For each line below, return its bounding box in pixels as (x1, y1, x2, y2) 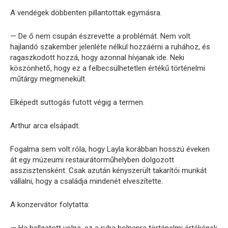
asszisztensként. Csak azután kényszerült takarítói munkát (10, 166, 207, 176)
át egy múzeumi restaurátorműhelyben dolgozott (10, 155, 174, 165)
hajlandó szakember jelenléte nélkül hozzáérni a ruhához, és (10, 42, 210, 52)
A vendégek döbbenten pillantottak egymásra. (10, 8, 162, 18)
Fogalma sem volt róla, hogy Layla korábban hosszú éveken (10, 145, 210, 154)
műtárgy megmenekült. (10, 74, 87, 84)
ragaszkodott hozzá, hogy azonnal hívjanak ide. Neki (10, 53, 184, 63)
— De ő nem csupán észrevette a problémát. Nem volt (10, 32, 190, 41)
